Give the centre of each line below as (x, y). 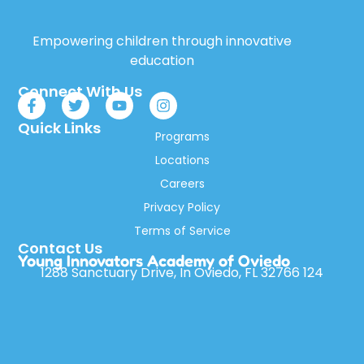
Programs (182, 136)
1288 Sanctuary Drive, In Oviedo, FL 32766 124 (182, 272)
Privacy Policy (182, 207)
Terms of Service (182, 230)
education (162, 61)
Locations (182, 160)
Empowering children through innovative (162, 41)
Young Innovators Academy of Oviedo (154, 260)
